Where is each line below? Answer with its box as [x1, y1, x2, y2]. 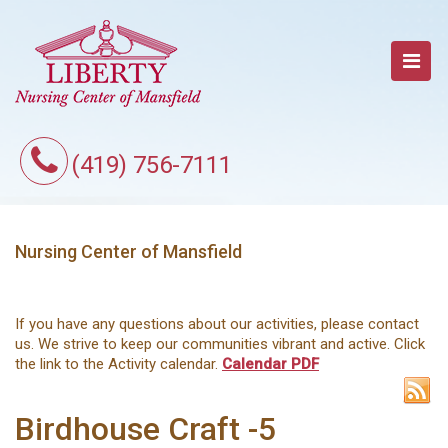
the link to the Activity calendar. [15, 355, 222, 373]
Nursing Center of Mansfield [15, 241, 242, 262]
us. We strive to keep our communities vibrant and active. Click [15, 335, 425, 353]
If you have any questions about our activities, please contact [15, 315, 419, 333]
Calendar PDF [222, 355, 319, 373]
